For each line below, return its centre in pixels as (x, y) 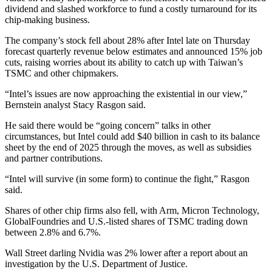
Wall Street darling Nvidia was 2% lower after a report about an (126, 253)
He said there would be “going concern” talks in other (108, 125)
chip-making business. (47, 19)
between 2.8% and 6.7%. (53, 232)
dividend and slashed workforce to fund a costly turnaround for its (131, 8)
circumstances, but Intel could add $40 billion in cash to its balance (132, 136)
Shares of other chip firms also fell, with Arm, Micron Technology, (132, 210)
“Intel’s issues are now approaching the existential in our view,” (126, 93)
